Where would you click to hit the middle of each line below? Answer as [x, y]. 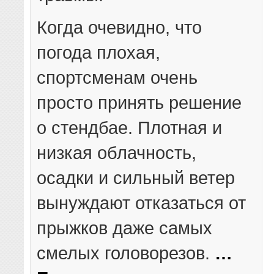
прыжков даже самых [125, 228]
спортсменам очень [117, 77]
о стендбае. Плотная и [130, 127]
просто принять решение [139, 102]
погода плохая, [99, 52]
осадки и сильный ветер [136, 177]
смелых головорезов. [126, 253]
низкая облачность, [117, 152]
